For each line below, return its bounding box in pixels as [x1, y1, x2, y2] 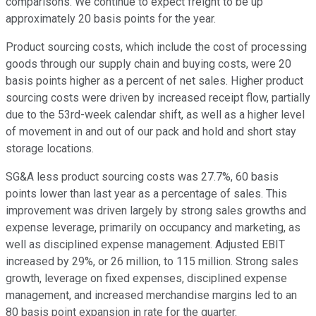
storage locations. [6, 142, 94, 156]
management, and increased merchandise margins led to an [6, 288, 297, 303]
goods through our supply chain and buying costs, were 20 [6, 57, 291, 71]
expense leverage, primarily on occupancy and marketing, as [6, 221, 300, 235]
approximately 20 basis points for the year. [6, 12, 216, 26]
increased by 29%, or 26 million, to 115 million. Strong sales [6, 255, 298, 269]
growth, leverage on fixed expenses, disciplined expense [6, 272, 287, 286]
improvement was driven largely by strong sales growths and [6, 204, 306, 218]
